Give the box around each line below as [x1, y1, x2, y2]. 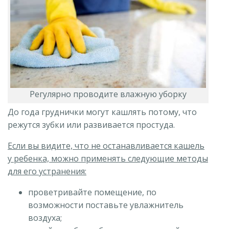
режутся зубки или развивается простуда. [8, 119, 175, 131]
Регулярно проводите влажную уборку [30, 88, 187, 100]
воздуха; [28, 212, 62, 224]
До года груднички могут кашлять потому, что [8, 106, 197, 118]
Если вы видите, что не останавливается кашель [8, 140, 204, 152]
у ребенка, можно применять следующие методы [8, 153, 208, 165]
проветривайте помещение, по [28, 187, 156, 198]
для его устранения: [8, 166, 86, 177]
